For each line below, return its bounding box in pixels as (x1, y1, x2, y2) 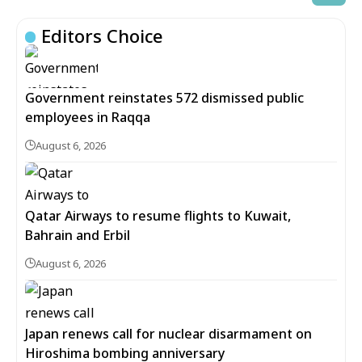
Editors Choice (41, 23, 163, 48)
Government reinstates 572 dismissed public (25, 88, 304, 107)
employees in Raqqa (25, 107, 150, 126)
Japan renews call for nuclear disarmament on (25, 324, 312, 343)
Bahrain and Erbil (25, 225, 130, 244)
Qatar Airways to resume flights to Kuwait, (25, 206, 291, 225)
